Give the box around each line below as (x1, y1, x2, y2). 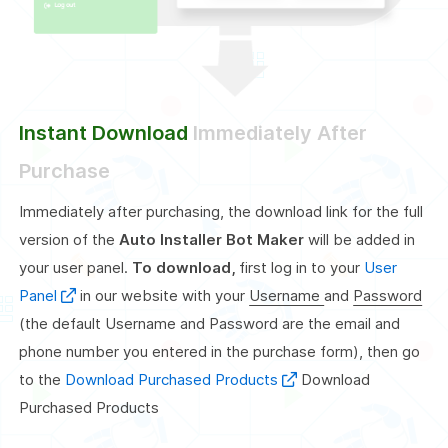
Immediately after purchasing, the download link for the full (19, 202, 424, 222)
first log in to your (239, 258, 365, 278)
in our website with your (80, 286, 250, 306)
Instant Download (19, 121, 194, 146)
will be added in (308, 230, 416, 250)
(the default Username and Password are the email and (19, 314, 401, 334)
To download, (132, 258, 240, 278)
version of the (19, 230, 120, 250)
